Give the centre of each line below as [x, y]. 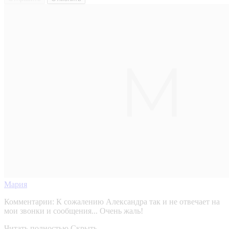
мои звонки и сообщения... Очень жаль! [74, 211]
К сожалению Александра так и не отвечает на [138, 202]
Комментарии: [29, 202]
